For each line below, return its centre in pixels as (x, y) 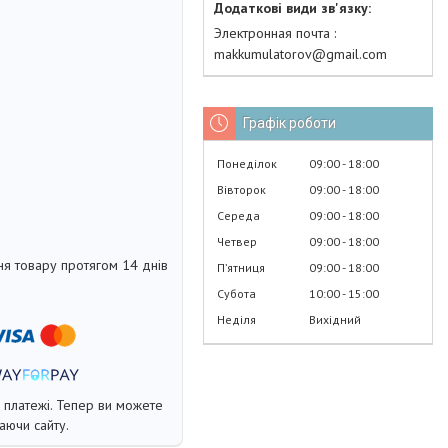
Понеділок (247, 163)
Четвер (237, 241)
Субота (236, 293)
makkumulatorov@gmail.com (300, 53)
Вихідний (335, 319)
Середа (238, 215)
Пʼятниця (241, 267)
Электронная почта (274, 32)
